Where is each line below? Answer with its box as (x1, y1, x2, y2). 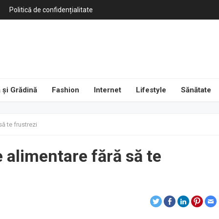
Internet (94, 86, 121, 94)
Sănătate (181, 86, 211, 94)
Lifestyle (136, 86, 166, 94)
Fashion (52, 86, 79, 94)
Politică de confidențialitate (9, 6, 93, 14)
